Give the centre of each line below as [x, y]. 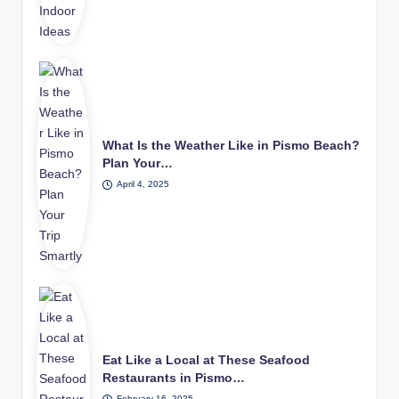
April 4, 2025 [142, 184]
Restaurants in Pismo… [174, 379]
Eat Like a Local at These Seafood [207, 361]
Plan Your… [138, 164]
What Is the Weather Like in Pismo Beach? [232, 146]
